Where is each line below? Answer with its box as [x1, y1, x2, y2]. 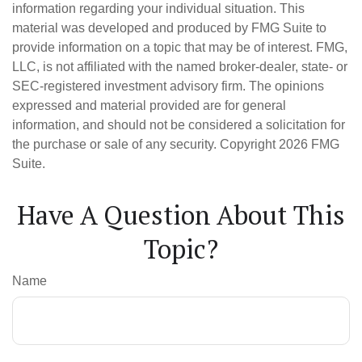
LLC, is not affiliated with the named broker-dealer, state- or [12, 59, 347, 74]
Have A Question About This [17, 197, 345, 232]
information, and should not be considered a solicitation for [12, 117, 345, 132]
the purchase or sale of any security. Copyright [12, 137, 279, 151]
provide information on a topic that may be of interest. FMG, [12, 40, 347, 54]
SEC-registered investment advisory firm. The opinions [12, 78, 324, 93]
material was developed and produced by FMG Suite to [12, 20, 326, 35]
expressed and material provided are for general [12, 98, 286, 112]
